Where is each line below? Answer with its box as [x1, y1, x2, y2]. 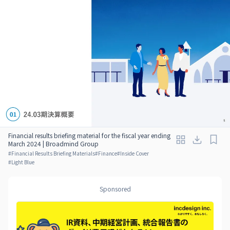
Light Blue [11, 158, 34, 166]
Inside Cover [120, 149, 149, 157]
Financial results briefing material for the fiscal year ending [8, 130, 170, 140]
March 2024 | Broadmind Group [8, 139, 99, 148]
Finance [98, 149, 117, 157]
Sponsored [99, 184, 131, 193]
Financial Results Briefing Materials [11, 149, 95, 157]
